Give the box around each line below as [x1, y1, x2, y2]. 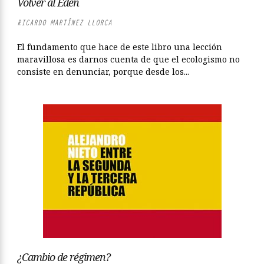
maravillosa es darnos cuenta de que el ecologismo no [17, 54, 240, 65]
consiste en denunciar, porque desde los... [17, 66, 189, 77]
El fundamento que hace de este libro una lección [17, 41, 222, 52]
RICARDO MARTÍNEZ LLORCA [17, 18, 112, 28]
